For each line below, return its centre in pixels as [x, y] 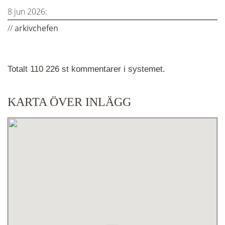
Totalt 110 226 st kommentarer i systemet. [86, 69]
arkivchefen [36, 28]
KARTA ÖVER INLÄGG [69, 102]
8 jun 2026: [27, 12]
